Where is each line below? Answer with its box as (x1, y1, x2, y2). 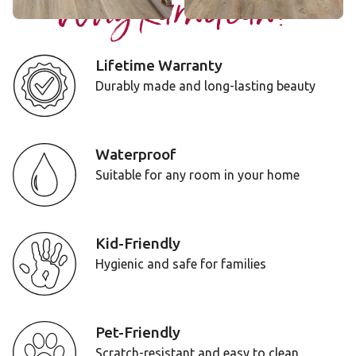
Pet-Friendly (95, 323, 180, 341)
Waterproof (95, 145, 176, 163)
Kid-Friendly (95, 234, 180, 252)
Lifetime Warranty (95, 56, 222, 74)
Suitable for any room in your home (95, 168, 300, 182)
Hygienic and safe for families (95, 257, 266, 271)
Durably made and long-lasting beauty (95, 79, 315, 93)
